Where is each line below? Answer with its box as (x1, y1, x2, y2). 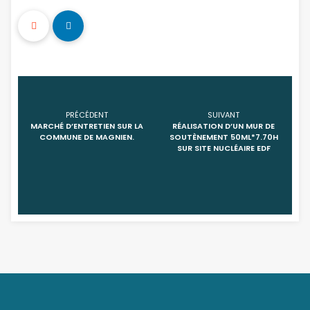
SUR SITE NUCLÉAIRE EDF (176, 143, 271, 154)
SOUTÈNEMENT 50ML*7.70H (169, 131, 278, 143)
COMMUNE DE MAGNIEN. (39, 131, 134, 143)
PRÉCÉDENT (65, 109, 108, 120)
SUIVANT (208, 109, 239, 120)
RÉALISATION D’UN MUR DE (172, 120, 275, 131)
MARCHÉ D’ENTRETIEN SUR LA (30, 120, 143, 131)
